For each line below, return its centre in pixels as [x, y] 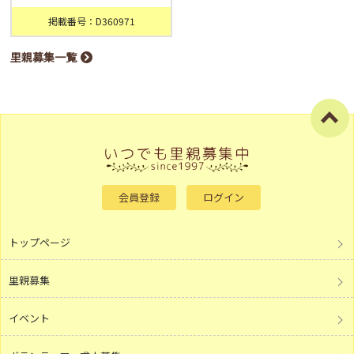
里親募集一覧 [44, 57]
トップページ [40, 242]
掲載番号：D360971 [91, 21]
